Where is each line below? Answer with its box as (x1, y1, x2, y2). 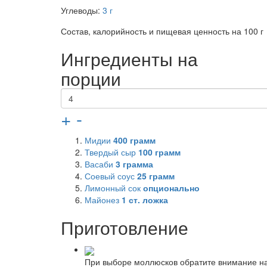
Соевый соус (85, 170, 137, 182)
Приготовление (61, 215, 188, 241)
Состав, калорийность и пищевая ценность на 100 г (61, 25, 263, 38)
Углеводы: (61, 4, 103, 17)
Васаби (85, 158, 116, 170)
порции (61, 66, 121, 92)
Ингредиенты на (61, 46, 198, 72)
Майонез (85, 194, 122, 206)
